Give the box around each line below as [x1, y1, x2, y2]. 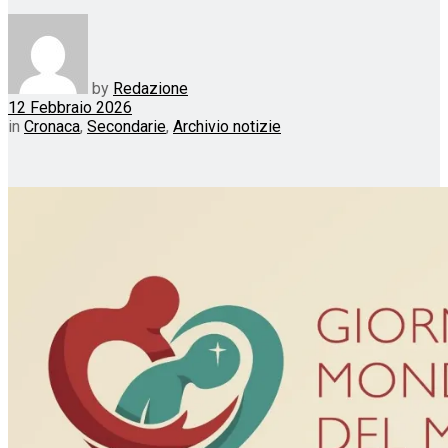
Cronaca [24, 116, 80, 136]
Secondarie [87, 116, 166, 136]
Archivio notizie [173, 116, 281, 136]
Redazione [113, 78, 188, 98]
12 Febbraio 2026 [8, 97, 132, 117]
